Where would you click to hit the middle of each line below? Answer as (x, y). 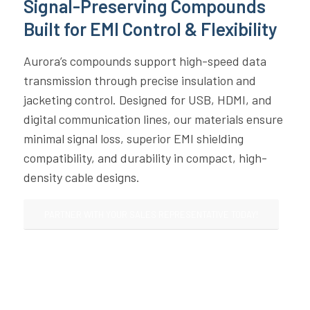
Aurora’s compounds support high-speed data (145, 61)
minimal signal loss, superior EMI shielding (133, 138)
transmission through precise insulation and (139, 80)
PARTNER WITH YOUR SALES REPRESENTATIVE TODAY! (151, 215)
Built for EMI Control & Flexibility (150, 29)
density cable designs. (81, 177)
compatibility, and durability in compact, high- (145, 157)
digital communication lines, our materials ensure (153, 119)
